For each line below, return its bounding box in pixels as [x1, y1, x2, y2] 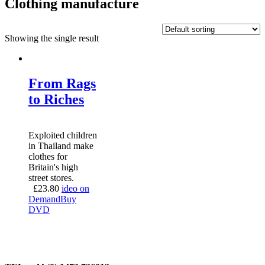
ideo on [62, 183, 89, 193]
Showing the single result [5, 33, 99, 43]
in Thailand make [28, 140, 93, 151]
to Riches [28, 91, 84, 107]
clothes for [28, 151, 67, 161]
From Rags [28, 75, 96, 91]
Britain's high [28, 161, 78, 172]
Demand [28, 193, 60, 204]
